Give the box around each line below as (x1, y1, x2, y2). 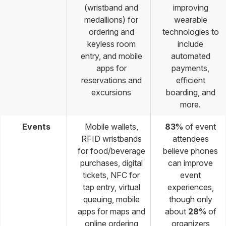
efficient (176, 75, 205, 86)
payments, (172, 63, 209, 74)
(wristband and (84, 3, 138, 13)
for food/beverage (77, 146, 145, 156)
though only (168, 194, 212, 205)
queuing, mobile (83, 194, 140, 205)
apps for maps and (77, 206, 145, 217)
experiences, (167, 182, 214, 193)
